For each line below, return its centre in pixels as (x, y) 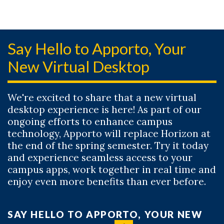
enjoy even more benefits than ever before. (107, 181)
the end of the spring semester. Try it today (108, 145)
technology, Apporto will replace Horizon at (109, 133)
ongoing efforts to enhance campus (90, 121)
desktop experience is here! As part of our (104, 109)
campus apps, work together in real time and (112, 169)
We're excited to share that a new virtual (102, 97)
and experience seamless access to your (100, 157)
